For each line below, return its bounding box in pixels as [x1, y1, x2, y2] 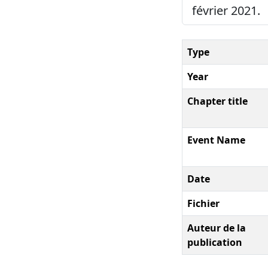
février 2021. [192, 2, 260, 19]
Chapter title [187, 94, 248, 108]
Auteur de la [187, 221, 246, 234]
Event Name [187, 133, 245, 147]
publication [187, 235, 242, 249]
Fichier [187, 196, 220, 210]
